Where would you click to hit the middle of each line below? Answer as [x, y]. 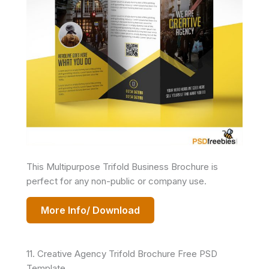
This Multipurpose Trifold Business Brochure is [122, 166]
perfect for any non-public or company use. [116, 181]
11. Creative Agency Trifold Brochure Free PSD [122, 253]
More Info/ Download [90, 210]
